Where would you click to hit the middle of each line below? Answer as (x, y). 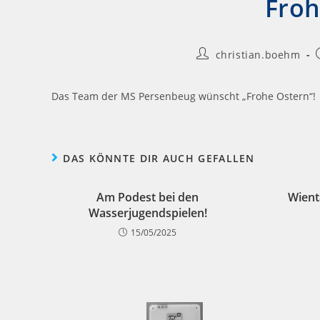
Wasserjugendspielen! (147, 213)
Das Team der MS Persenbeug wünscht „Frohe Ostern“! (184, 96)
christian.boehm (258, 55)
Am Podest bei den (148, 197)
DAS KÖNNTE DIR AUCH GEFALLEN (159, 158)
